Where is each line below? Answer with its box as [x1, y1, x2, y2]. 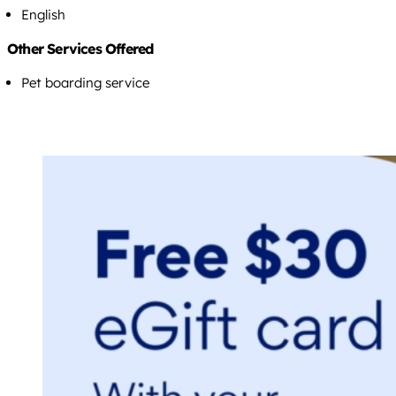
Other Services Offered [7, 39, 154, 57]
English [21, 5, 65, 23]
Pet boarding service [21, 73, 149, 91]
